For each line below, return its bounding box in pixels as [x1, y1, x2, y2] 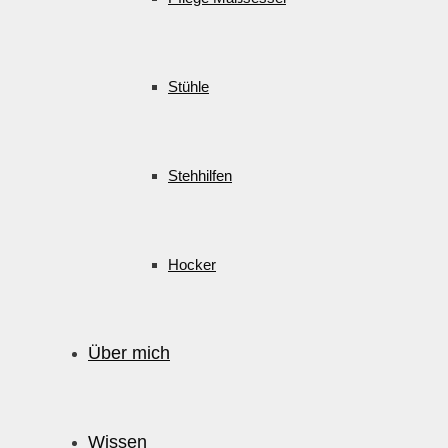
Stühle [168, 78, 209, 95]
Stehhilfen [168, 167, 232, 184]
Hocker [168, 256, 216, 273]
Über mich [88, 343, 170, 363]
